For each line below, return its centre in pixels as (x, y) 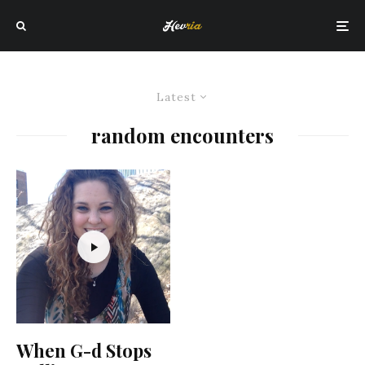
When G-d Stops (84, 350)
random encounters (182, 135)
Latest (176, 97)
